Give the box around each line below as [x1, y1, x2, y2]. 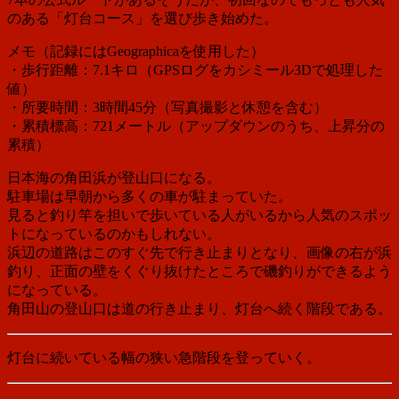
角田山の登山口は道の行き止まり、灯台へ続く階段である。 [7, 300, 392, 316]
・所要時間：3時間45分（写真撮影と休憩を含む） [7, 99, 328, 115]
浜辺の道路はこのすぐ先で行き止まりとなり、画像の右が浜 [7, 244, 392, 260]
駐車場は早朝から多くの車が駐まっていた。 [7, 188, 292, 204]
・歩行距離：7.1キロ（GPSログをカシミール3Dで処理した [7, 61, 383, 77]
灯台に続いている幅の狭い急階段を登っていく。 [7, 349, 321, 365]
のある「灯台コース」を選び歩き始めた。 [7, 10, 278, 26]
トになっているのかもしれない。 [7, 225, 221, 241]
